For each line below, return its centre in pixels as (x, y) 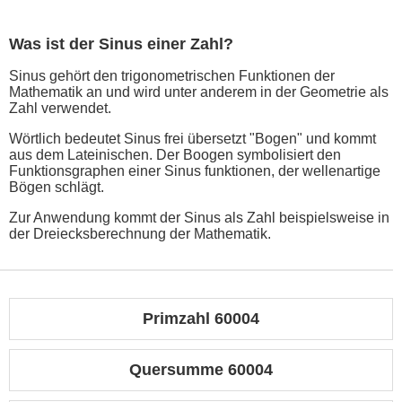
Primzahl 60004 (201, 319)
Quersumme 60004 (201, 370)
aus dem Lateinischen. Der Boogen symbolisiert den (175, 155)
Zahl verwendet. (60, 109)
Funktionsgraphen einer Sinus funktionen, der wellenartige (195, 171)
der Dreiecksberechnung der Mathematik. (140, 234)
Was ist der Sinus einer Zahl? (121, 44)
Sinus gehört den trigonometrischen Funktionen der (172, 76)
